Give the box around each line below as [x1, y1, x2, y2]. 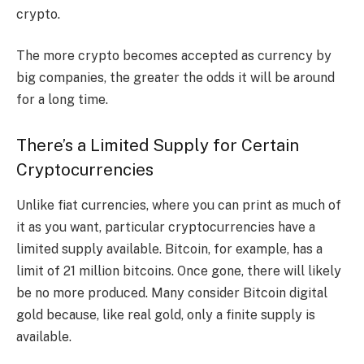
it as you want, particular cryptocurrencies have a [16, 219, 315, 236]
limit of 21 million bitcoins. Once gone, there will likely [16, 263, 341, 279]
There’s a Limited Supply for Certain [16, 136, 299, 156]
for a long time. [16, 92, 108, 108]
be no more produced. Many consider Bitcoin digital [16, 285, 327, 301]
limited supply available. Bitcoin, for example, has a [16, 241, 323, 258]
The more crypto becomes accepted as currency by [16, 48, 331, 64]
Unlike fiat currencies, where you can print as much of [16, 197, 341, 214]
